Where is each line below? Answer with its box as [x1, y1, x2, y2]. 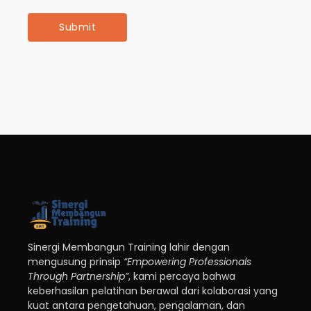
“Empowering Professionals [124, 255, 251, 269]
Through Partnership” [28, 269, 128, 284]
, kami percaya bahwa [128, 269, 235, 284]
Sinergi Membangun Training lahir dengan [28, 240, 230, 255]
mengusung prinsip [28, 255, 124, 269]
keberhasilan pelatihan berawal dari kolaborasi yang [28, 284, 278, 299]
